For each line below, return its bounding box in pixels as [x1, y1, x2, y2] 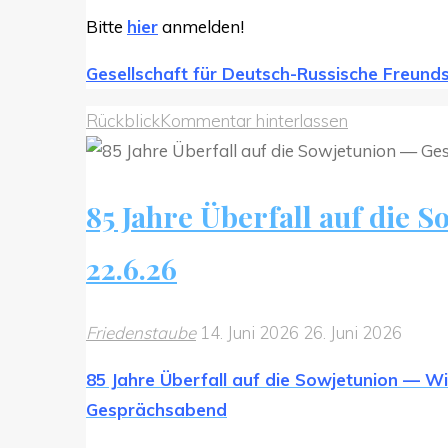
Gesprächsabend [86, 398, 227, 420]
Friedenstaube [86, 321, 196, 343]
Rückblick [86, 109, 160, 131]
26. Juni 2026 [303, 321, 402, 343]
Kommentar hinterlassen [160, 109, 348, 131]
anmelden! [158, 15, 244, 37]
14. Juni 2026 [200, 321, 303, 343]
